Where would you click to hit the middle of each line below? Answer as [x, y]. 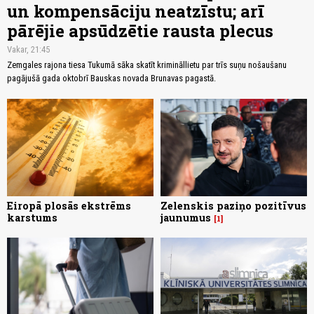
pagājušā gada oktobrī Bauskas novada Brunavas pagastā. [111, 78]
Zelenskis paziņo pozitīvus [233, 205]
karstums [32, 217]
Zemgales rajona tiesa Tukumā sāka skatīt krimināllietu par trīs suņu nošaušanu [147, 64]
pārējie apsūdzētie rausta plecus [140, 30]
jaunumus [186, 217]
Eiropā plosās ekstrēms [69, 205]
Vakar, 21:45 [28, 49]
